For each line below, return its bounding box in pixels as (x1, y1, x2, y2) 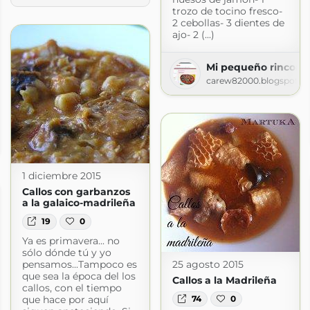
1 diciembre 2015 (21, 170, 101, 183)
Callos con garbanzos (21, 185, 130, 199)
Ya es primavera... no (21, 234, 120, 247)
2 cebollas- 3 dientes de (172, 16, 284, 29)
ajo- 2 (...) (172, 28, 215, 41)
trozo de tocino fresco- (172, 4, 282, 17)
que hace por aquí (21, 293, 109, 306)
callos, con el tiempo (21, 281, 122, 294)
